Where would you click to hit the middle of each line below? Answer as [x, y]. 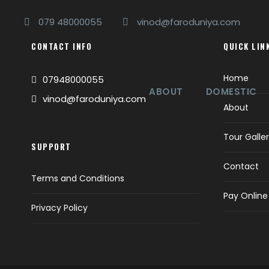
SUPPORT [51, 147]
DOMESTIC [231, 92]
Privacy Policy [59, 208]
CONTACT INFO [62, 46]
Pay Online [246, 196]
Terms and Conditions [78, 178]
